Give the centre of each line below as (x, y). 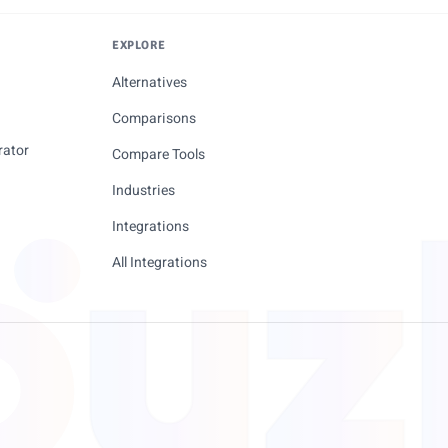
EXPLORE (139, 45)
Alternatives (149, 82)
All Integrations (159, 262)
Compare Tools (158, 154)
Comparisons (154, 118)
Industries (143, 190)
